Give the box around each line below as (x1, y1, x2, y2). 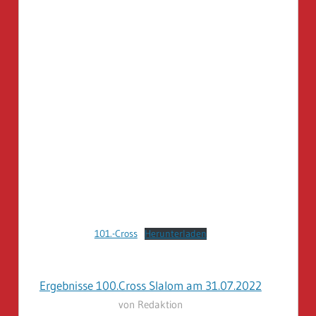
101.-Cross (94, 228, 138, 241)
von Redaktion (118, 297, 183, 311)
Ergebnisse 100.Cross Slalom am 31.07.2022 (39, 277, 262, 293)
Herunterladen (144, 228, 207, 241)
